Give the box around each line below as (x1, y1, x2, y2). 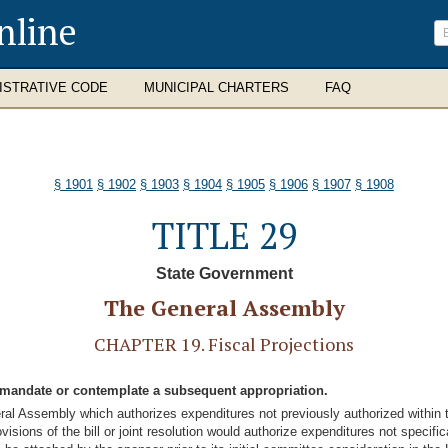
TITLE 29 (151, 212, 297, 259)
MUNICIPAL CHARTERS (144, 80, 289, 95)
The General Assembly (103, 293, 345, 322)
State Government (155, 265, 293, 282)
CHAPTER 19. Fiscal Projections (94, 332, 354, 356)
